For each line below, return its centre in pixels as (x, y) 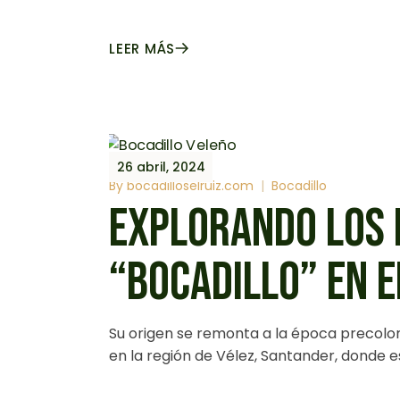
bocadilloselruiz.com (190, 186)
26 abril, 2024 (161, 167)
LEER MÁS (142, 49)
